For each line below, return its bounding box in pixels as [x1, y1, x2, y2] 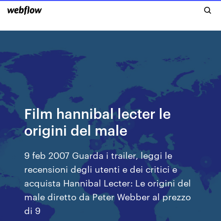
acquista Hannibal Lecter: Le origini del [24, 176, 191, 188]
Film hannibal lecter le [24, 104, 171, 122]
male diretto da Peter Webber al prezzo [24, 190, 191, 202]
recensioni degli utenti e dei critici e [24, 162, 178, 175]
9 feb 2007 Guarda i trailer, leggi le [24, 148, 173, 161]
